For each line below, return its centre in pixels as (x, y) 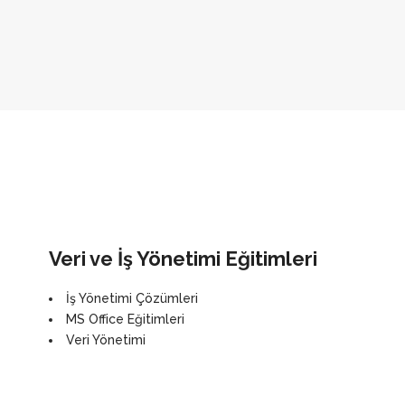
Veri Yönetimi (106, 340)
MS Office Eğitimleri (125, 319)
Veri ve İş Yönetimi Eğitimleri (183, 259)
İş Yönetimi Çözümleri (132, 298)
